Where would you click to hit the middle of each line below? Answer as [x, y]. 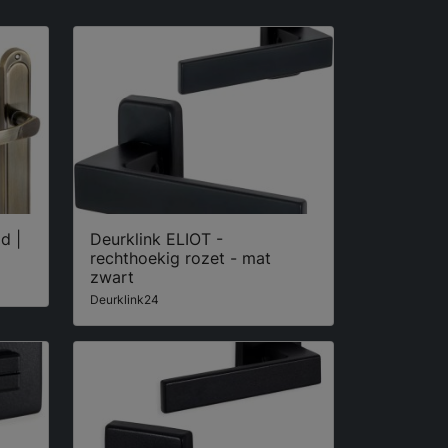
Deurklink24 [124, 299]
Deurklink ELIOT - [156, 238]
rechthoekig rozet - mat [180, 257]
